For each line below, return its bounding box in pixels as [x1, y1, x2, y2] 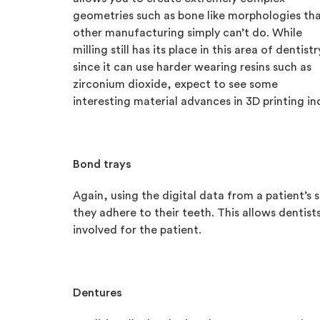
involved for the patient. [73, 224, 201, 236]
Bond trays [73, 159, 131, 170]
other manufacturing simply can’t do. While [73, 27, 302, 39]
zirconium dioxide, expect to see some [73, 79, 278, 90]
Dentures [73, 287, 122, 299]
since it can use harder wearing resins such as [73, 61, 311, 73]
